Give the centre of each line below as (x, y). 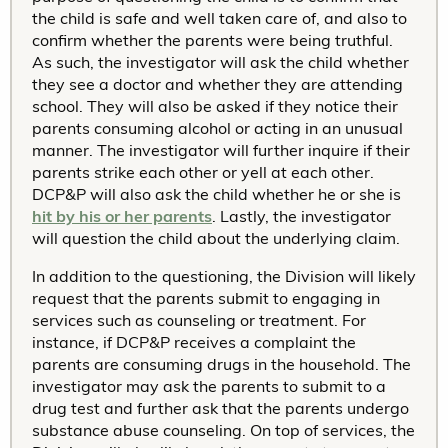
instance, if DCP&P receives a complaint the (194, 342)
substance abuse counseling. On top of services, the (223, 430)
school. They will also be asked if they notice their (215, 106)
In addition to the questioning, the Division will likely (224, 276)
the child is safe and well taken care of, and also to (219, 18)
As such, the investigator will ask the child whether (220, 62)
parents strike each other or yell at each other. (203, 172)
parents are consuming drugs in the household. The (221, 364)
